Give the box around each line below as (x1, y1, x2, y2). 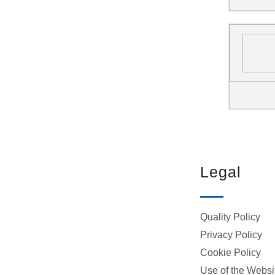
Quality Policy (200, 211, 261, 222)
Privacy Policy (200, 229, 263, 240)
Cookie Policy (200, 247, 261, 258)
